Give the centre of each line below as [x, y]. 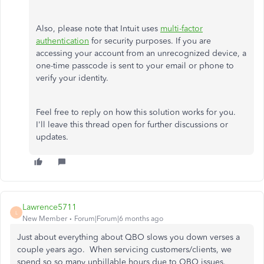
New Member [45, 219]
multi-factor [181, 29]
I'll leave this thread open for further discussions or [132, 125]
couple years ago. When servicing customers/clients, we [124, 250]
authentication [62, 41]
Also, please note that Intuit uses [98, 29]
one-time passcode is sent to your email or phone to [135, 66]
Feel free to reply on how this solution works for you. [136, 112]
